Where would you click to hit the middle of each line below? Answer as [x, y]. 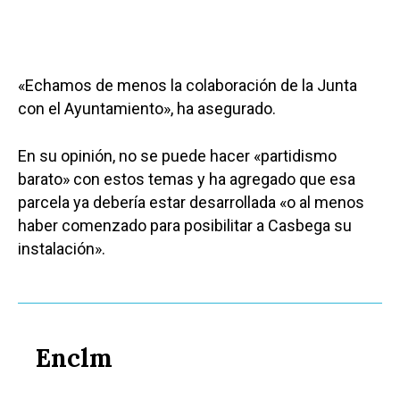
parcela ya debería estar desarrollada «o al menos [191, 203]
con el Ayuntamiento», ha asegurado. [147, 109]
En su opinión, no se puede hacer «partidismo [177, 156]
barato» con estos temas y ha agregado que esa [187, 179]
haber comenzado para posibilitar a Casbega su [185, 226]
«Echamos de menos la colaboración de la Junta [187, 86]
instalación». [63, 249]
